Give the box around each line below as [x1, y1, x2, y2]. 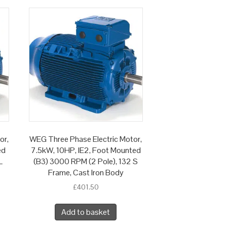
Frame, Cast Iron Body [48, 167, 124, 178]
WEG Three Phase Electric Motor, [29, 134, 142, 145]
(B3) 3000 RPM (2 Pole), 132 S [33, 156, 138, 167]
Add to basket [61, 207, 110, 218]
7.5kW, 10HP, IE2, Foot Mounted [30, 145, 141, 156]
